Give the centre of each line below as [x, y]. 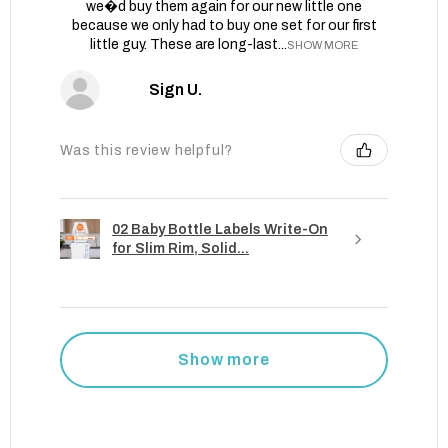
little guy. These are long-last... [188, 45]
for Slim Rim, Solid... [180, 249]
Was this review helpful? [147, 150]
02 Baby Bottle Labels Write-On [220, 230]
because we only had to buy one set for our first [224, 26]
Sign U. [175, 90]
